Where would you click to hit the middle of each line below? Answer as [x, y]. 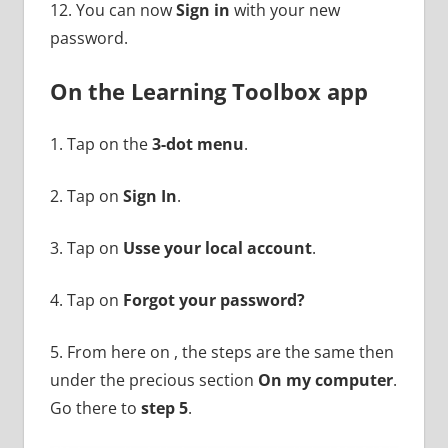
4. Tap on [86, 299]
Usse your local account [217, 247]
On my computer [325, 379]
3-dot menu [197, 143]
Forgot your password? [213, 299]
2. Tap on [86, 195]
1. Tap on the [100, 143]
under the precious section [153, 379]
